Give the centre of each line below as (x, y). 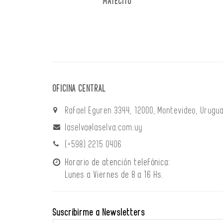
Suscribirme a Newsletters (99, 213)
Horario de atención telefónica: (118, 163)
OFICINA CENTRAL (80, 89)
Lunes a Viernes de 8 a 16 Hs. (108, 175)
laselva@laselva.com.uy (104, 128)
